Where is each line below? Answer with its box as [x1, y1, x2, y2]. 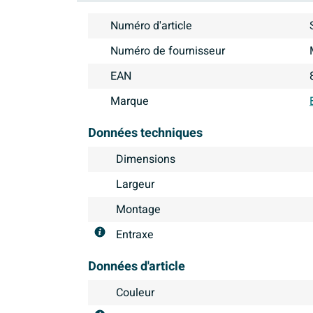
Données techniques [88, 124, 203, 143]
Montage [116, 201, 161, 219]
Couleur [116, 284, 154, 302]
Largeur [116, 176, 154, 194]
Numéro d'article [110, 17, 192, 35]
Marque [110, 93, 149, 110]
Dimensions [116, 151, 175, 168]
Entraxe [116, 226, 154, 244]
